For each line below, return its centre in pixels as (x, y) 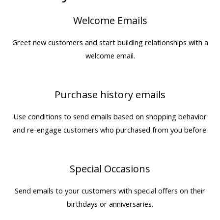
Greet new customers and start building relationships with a (110, 42)
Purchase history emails (110, 95)
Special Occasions (110, 169)
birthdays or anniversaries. (110, 204)
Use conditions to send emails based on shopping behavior (110, 117)
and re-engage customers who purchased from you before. (110, 130)
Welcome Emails (110, 21)
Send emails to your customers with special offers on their (110, 191)
